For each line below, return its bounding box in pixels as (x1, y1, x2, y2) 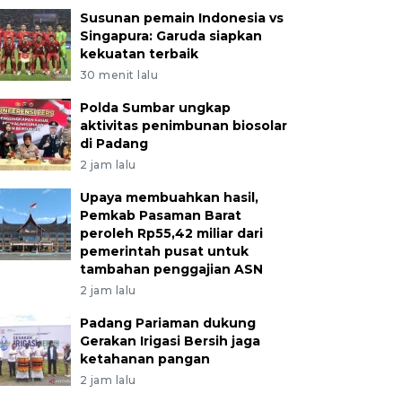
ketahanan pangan (79, 351, 210, 367)
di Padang (79, 135, 148, 152)
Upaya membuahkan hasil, (79, 189, 258, 205)
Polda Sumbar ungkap (79, 100, 231, 116)
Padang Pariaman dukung (79, 315, 256, 331)
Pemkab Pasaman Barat (79, 207, 241, 223)
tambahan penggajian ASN (79, 261, 263, 277)
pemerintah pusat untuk (79, 243, 249, 259)
